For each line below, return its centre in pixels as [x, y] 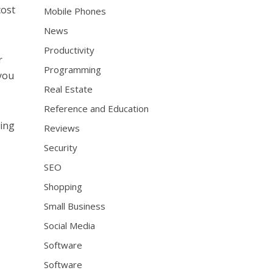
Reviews [62, 128]
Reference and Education [97, 108]
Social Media [70, 225]
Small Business [75, 206]
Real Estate [69, 89]
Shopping [63, 186]
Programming [73, 69]
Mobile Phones [75, 11]
